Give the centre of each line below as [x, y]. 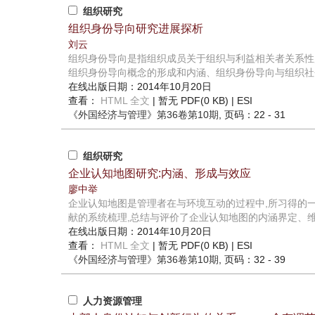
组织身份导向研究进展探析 [136, 29]
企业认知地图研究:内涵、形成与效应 [160, 174]
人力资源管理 [112, 301]
